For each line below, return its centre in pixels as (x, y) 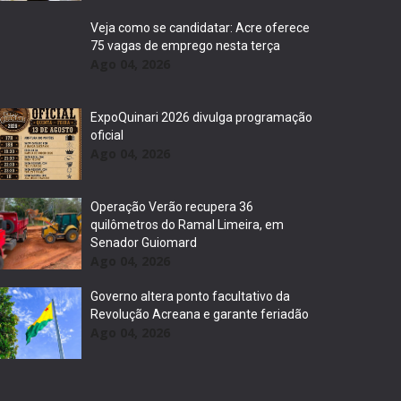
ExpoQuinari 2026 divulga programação (201, 117)
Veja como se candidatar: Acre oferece (200, 28)
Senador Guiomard (143, 243)
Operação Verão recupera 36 (171, 207)
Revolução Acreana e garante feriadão (199, 314)
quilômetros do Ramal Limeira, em (187, 225)
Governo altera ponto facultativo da (190, 296)
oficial (107, 135)
